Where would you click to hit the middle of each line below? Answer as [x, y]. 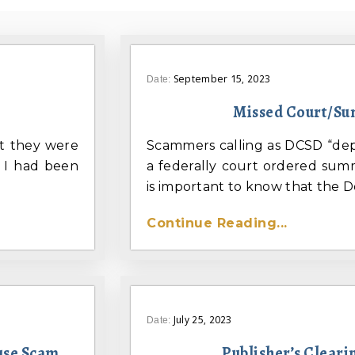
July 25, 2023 [202, 320]
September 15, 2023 [222, 79]
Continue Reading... [217, 223]
